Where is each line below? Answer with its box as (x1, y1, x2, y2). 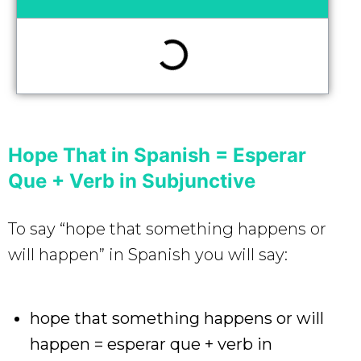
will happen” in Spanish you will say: (8, 244, 288, 264)
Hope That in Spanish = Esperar (8, 143, 306, 167)
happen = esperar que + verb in (30, 334, 272, 354)
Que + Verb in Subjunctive (8, 168, 255, 193)
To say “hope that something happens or (8, 218, 326, 239)
